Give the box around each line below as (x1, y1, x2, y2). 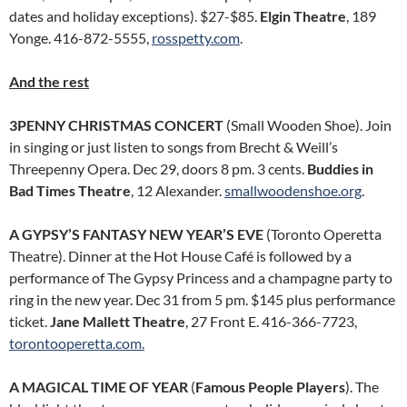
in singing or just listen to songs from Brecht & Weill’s (9, 138, 338, 155)
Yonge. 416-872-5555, (9, 29, 152, 46)
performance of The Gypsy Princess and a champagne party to (9, 269, 392, 286)
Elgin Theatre (260, 7, 346, 25)
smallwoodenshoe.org (224, 182, 362, 199)
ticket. (9, 313, 50, 330)
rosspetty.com (152, 29, 240, 46)
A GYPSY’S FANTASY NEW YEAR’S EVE (9, 225, 263, 243)
